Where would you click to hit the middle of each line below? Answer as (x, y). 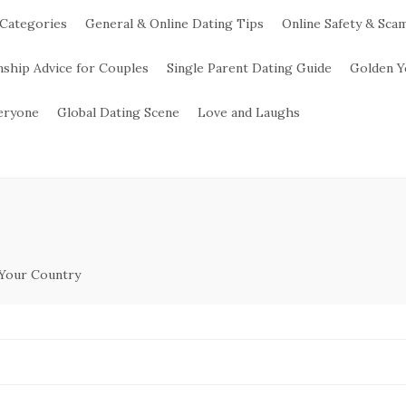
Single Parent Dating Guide (249, 68)
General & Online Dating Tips (174, 24)
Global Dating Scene (118, 112)
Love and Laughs (249, 112)
